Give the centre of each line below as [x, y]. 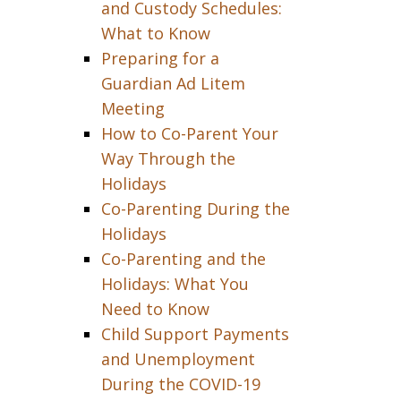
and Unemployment [178, 359]
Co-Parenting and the [183, 259]
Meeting [132, 108]
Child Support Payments [195, 334]
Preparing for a [160, 58]
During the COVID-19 [180, 384]
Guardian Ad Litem [173, 83]
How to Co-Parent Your [189, 133]
